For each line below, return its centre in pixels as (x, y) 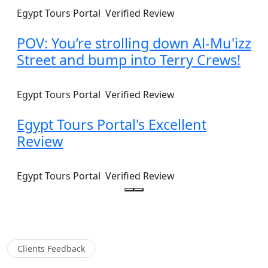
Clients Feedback (51, 248)
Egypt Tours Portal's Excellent (112, 124)
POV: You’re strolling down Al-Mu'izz (134, 43)
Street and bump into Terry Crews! (129, 60)
